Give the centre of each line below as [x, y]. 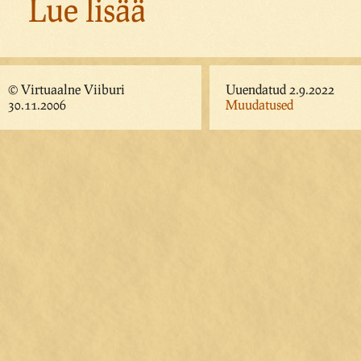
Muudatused [259, 104]
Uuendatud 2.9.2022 [280, 89]
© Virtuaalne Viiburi [66, 89]
